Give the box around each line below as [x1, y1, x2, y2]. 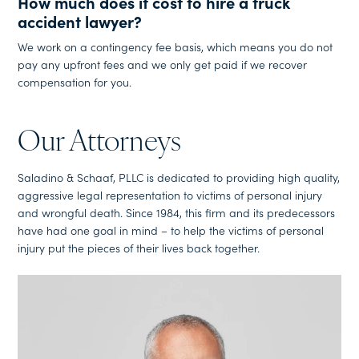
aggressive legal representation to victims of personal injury [18, 187, 323, 203]
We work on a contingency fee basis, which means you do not [18, 38, 333, 54]
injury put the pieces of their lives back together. [18, 240, 260, 256]
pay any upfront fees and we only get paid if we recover [18, 55, 308, 72]
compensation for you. [18, 73, 132, 90]
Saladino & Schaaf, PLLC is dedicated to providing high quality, [18, 169, 341, 185]
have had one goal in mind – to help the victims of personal [18, 222, 325, 238]
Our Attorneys [18, 129, 182, 159]
